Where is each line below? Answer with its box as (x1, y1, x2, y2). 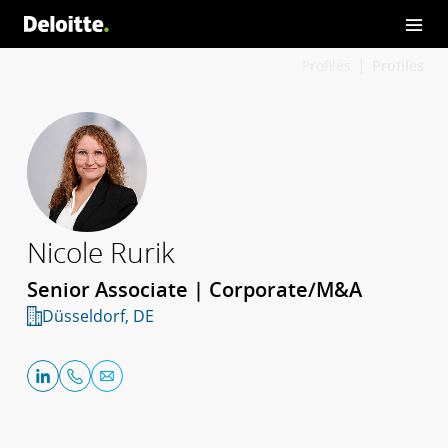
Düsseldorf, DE (41, 305, 154, 327)
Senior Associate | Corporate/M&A (27, 276, 362, 303)
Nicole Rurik (27, 233, 175, 271)
